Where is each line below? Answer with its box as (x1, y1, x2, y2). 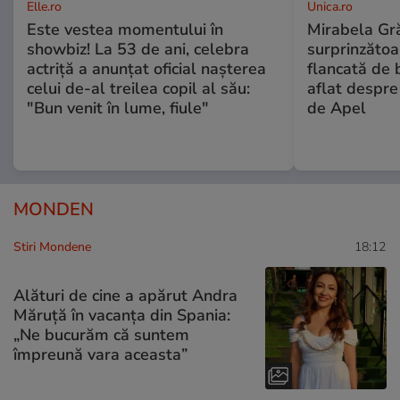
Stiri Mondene (13, 238, 91, 256)
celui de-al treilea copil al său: (27, 78, 250, 100)
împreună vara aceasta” (13, 343, 187, 365)
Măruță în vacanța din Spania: (13, 304, 230, 326)
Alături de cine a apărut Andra (13, 284, 237, 306)
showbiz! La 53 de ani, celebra (27, 38, 249, 61)
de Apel (306, 97, 366, 120)
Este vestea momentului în (27, 19, 223, 41)
